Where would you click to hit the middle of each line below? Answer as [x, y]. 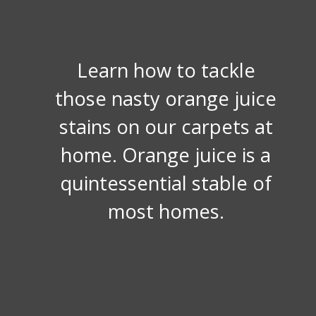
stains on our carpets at [166, 126]
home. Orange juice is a [166, 154]
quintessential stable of [166, 183]
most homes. [166, 211]
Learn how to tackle [166, 70]
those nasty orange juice [166, 98]
